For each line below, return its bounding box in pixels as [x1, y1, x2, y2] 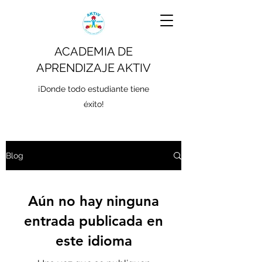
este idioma [55, 232, 132, 249]
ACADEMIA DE [54, 44, 133, 58]
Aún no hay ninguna [28, 192, 159, 209]
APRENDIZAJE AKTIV [36, 61, 151, 75]
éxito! [83, 99, 104, 109]
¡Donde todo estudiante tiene [38, 84, 149, 94]
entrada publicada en [24, 212, 163, 229]
